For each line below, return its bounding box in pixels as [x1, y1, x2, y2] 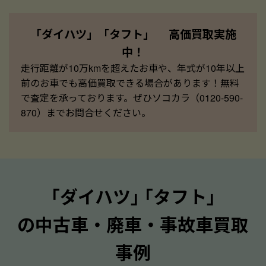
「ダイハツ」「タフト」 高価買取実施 [30, 25, 236, 42]
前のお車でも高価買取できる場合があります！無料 [21, 75, 239, 90]
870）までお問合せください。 [21, 105, 151, 119]
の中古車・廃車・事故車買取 [17, 211, 249, 237]
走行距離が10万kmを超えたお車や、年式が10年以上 [21, 61, 245, 75]
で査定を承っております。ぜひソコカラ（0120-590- [21, 90, 243, 104]
